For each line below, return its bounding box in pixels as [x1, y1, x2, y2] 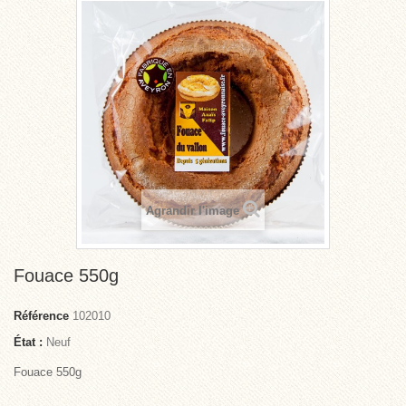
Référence [14, 309, 69, 323]
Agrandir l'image [146, 204, 239, 217]
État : [14, 335, 43, 349]
